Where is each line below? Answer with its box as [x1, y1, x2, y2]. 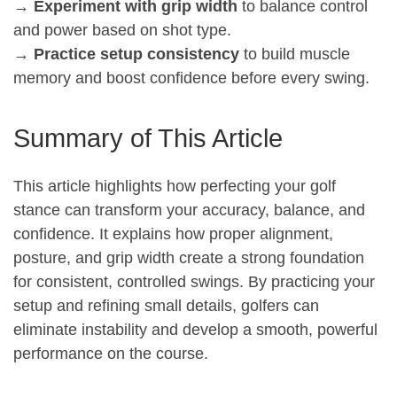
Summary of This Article [13, 124, 283, 153]
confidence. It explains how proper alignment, [13, 224, 333, 243]
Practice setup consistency [34, 45, 239, 64]
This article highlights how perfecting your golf [13, 176, 336, 195]
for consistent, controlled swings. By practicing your [13, 272, 375, 291]
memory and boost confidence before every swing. [13, 69, 370, 88]
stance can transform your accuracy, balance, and [13, 200, 365, 219]
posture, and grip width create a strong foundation [13, 248, 364, 267]
